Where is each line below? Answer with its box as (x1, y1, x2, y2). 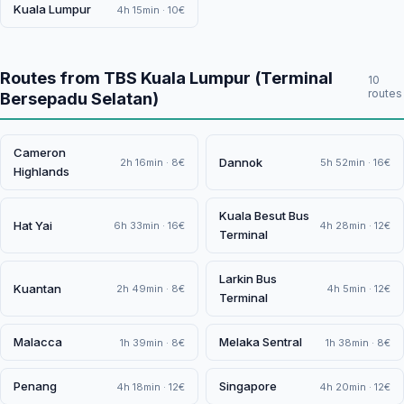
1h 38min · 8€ (326, 335, 390, 349)
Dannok (219, 154, 262, 170)
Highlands (14, 164, 69, 179)
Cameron (14, 145, 66, 160)
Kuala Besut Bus (219, 208, 309, 223)
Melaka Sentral (219, 335, 302, 349)
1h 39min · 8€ (120, 335, 185, 349)
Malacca (14, 335, 62, 349)
